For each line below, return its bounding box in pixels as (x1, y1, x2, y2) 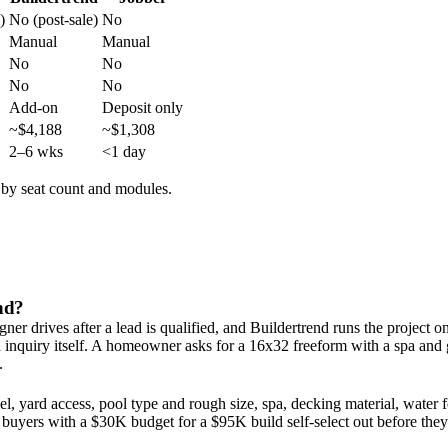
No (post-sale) (9, 11, 98, 29)
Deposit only (102, 99, 183, 117)
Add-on (9, 99, 58, 117)
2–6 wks (9, 143, 63, 161)
